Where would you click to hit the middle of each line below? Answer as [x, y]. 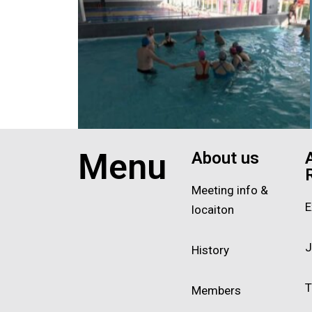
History [210, 250]
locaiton [212, 210]
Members [216, 291]
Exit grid [101, 145]
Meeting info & [229, 190]
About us [225, 158]
